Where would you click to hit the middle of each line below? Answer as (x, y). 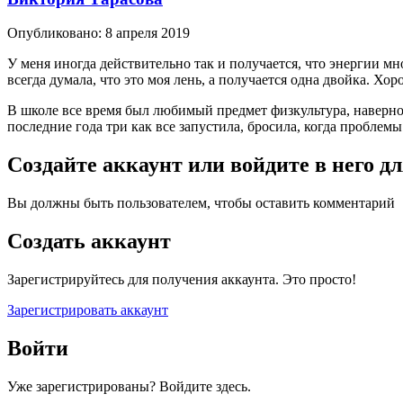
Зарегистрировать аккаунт (88, 309)
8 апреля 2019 (148, 33)
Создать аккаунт (89, 241)
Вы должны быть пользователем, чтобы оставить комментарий (201, 203)
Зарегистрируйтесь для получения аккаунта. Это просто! (182, 279)
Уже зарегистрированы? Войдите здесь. (129, 386)
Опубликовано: (56, 33)
